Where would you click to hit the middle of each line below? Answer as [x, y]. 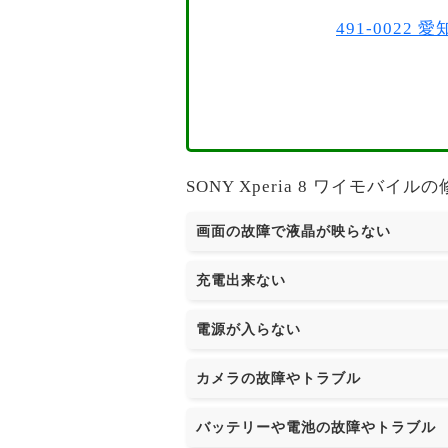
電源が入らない [248, 329]
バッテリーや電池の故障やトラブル [316, 427]
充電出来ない [241, 280]
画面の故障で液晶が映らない [293, 231]
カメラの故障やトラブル [278, 378]
